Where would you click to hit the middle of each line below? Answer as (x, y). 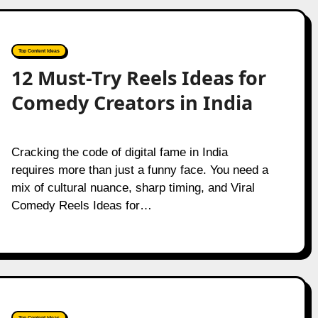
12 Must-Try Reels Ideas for (138, 78)
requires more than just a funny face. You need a (139, 170)
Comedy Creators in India (134, 103)
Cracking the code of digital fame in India (15, 152)
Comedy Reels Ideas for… (81, 205)
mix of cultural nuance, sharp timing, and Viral (133, 188)
